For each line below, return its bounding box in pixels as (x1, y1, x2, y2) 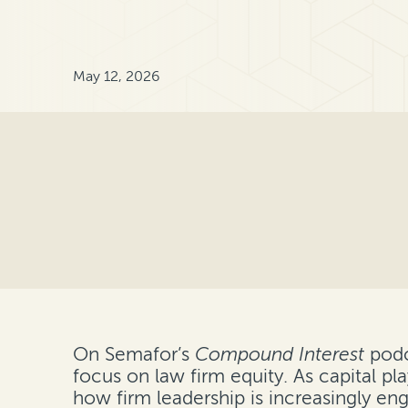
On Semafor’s (73, 343, 195, 366)
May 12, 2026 (73, 66, 160, 85)
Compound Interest (195, 343, 364, 366)
